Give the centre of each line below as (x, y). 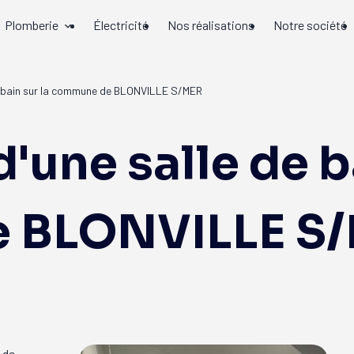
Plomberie (32, 25)
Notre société (311, 25)
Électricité (121, 25)
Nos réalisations (211, 25)
